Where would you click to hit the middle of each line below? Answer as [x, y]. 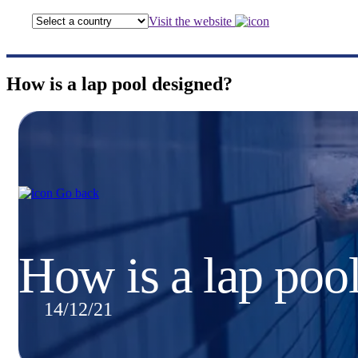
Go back [76, 193]
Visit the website [192, 21]
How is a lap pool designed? [119, 84]
